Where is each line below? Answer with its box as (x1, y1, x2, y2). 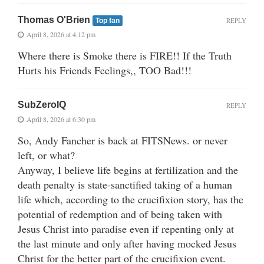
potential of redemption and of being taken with (18, 207, 222, 222)
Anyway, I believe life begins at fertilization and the (18, 163, 238, 177)
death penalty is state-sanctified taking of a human (18, 177, 232, 192)
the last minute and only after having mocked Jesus (18, 236, 236, 251)
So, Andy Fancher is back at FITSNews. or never (18, 133, 227, 148)
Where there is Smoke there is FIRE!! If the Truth (18, 48, 232, 63)
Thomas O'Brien (18, 15, 93, 25)
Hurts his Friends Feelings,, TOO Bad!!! (18, 63, 192, 78)
